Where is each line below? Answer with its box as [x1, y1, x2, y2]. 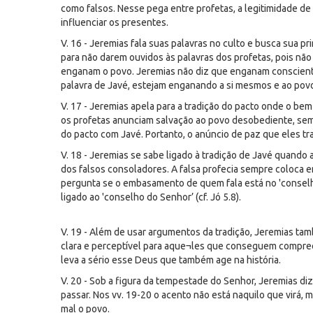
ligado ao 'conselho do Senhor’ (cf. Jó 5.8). [61, 191, 241, 203]
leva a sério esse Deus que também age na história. [61, 254, 281, 265]
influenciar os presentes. [61, 17, 168, 28]
